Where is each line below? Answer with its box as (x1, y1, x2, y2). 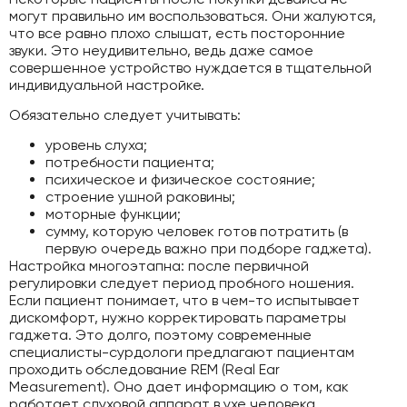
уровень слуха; (45, 136, 147, 154)
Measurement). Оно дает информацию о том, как (9, 378, 349, 396)
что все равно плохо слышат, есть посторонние (9, 24, 345, 42)
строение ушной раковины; (45, 188, 235, 206)
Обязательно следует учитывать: (9, 106, 241, 124)
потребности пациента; (45, 154, 214, 172)
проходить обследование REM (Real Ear (9, 361, 280, 379)
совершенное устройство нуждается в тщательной (9, 58, 372, 76)
